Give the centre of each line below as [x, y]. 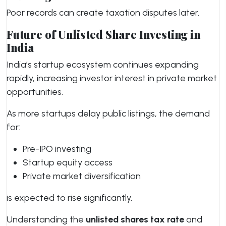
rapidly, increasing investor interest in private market [112, 78]
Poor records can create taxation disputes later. [103, 13]
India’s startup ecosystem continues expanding [103, 65]
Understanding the [46, 219]
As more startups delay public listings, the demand [108, 114]
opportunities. [35, 92]
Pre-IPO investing [57, 149]
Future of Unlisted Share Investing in [103, 34]
